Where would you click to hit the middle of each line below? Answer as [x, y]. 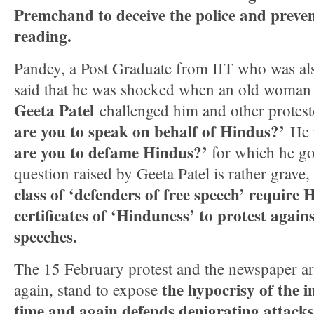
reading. [43, 36]
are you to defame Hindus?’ [111, 152]
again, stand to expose [88, 289]
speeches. [46, 236]
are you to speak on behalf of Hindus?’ [149, 131]
